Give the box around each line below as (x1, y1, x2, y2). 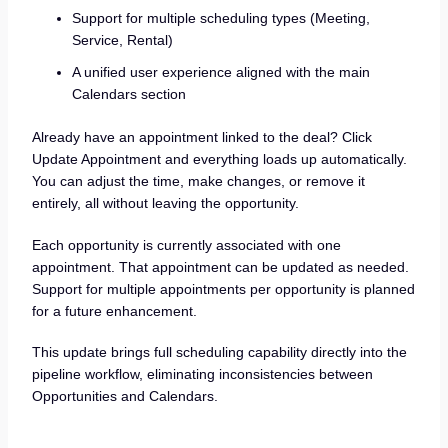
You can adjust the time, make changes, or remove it (31, 172, 365, 189)
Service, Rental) (71, 31, 173, 48)
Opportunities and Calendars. (31, 388, 218, 405)
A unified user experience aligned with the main (71, 63, 370, 80)
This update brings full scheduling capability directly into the (31, 344, 407, 361)
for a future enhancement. (31, 302, 197, 319)
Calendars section (71, 85, 186, 102)
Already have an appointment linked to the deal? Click (31, 128, 372, 145)
